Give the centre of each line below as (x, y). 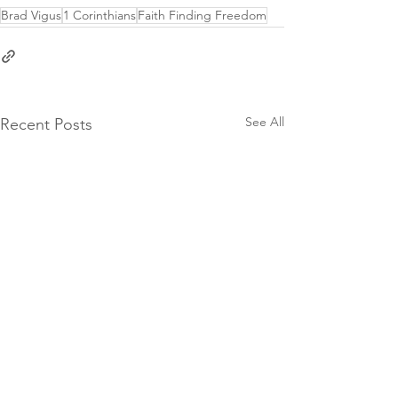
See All (265, 121)
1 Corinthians (99, 15)
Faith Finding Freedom (202, 15)
